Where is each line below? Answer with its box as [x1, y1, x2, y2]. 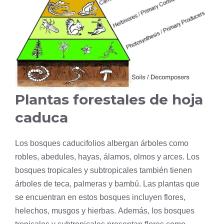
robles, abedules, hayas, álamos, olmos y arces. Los [15, 152, 199, 161]
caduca [15, 109, 68, 126]
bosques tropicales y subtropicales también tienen [15, 166, 192, 175]
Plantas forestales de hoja [15, 91, 203, 108]
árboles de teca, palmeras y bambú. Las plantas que [15, 179, 199, 188]
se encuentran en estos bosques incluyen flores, [15, 193, 185, 202]
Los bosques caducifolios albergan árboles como [15, 139, 188, 148]
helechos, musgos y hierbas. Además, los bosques [15, 206, 194, 215]
